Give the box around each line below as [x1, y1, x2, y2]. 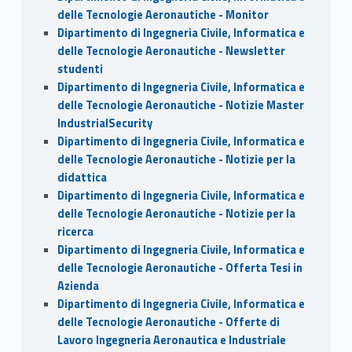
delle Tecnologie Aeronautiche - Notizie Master [57, 96, 304, 114]
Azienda [57, 277, 99, 295]
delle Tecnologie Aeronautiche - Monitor [57, 5, 269, 24]
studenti [57, 60, 103, 78]
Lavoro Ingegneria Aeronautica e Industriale [57, 331, 286, 349]
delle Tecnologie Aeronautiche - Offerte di [57, 313, 280, 331]
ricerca [57, 222, 93, 240]
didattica [57, 168, 107, 186]
